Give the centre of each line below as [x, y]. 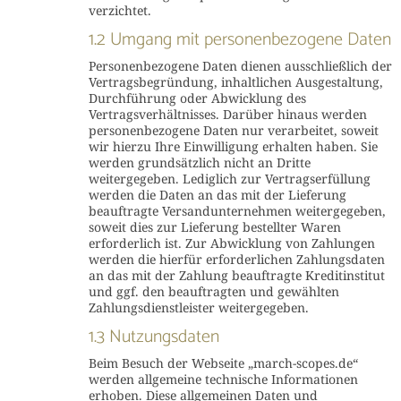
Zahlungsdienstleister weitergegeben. [198, 307]
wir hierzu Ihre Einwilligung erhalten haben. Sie [233, 146]
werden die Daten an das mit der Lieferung [217, 195]
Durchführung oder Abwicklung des [197, 98]
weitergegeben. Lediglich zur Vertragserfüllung [229, 179]
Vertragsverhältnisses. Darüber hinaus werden [227, 114]
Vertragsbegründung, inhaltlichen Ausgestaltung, [235, 82]
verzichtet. [119, 10]
